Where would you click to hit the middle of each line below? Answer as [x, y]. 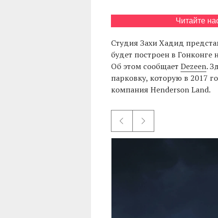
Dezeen [193, 66]
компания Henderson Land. [161, 89]
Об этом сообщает [145, 66]
